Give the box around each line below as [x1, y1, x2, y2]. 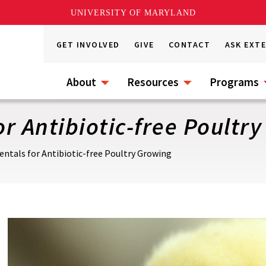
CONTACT [169, 39, 211, 50]
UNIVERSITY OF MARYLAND [70, 8, 196, 17]
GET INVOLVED [56, 39, 120, 50]
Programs [210, 75, 259, 89]
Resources [127, 75, 179, 89]
